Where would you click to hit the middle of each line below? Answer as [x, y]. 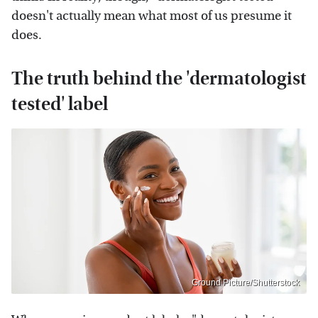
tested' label [60, 104]
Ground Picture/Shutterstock [246, 283]
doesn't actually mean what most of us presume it [152, 16]
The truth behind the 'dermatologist [159, 78]
